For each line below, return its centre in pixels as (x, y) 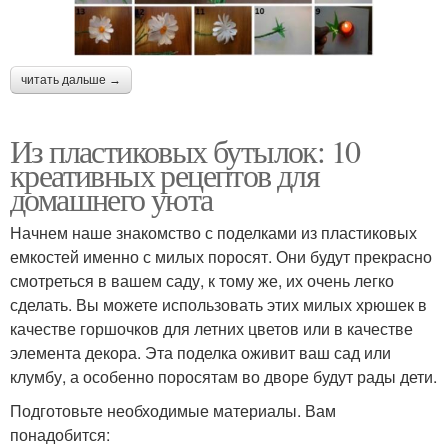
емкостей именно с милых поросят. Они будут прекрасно (221, 257)
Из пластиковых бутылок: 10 (185, 151)
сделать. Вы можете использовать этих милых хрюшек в (218, 305)
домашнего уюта (111, 199)
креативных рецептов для (165, 175)
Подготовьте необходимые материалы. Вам (173, 411)
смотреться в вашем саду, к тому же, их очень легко (202, 281)
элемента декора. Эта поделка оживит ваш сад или (200, 353)
